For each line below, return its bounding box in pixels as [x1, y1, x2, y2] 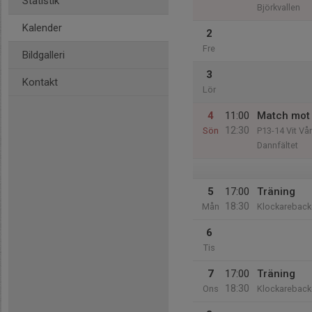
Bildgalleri [22, 49, 65, 61]
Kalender [22, 22, 62, 34]
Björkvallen [257, 2, 300, 13]
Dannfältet [257, 140, 298, 150]
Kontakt [22, 76, 58, 88]
